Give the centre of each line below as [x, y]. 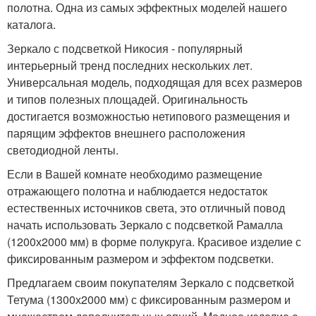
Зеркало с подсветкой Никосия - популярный [125, 48]
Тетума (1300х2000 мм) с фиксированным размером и [149, 299]
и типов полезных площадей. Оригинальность [127, 99]
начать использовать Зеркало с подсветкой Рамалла [145, 225]
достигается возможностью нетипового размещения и [148, 116]
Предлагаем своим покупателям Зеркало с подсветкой [151, 282]
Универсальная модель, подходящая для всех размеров [155, 82]
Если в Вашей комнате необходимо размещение [135, 174]
